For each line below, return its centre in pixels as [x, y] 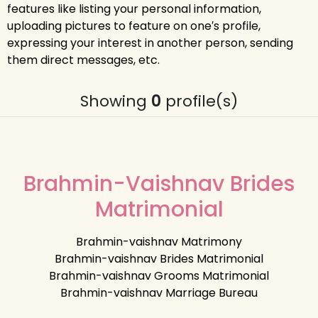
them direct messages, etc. [83, 60]
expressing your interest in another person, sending [150, 43]
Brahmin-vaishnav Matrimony [159, 241]
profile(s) [199, 101]
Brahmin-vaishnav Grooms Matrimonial [159, 275]
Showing [116, 101]
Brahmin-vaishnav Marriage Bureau [159, 292]
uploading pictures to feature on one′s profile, [134, 26]
